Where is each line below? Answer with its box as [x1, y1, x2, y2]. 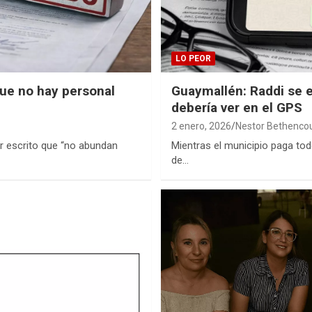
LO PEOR [175, 54, 211, 64]
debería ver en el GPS [171, 100, 302, 116]
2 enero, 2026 [171, 120, 231, 132]
